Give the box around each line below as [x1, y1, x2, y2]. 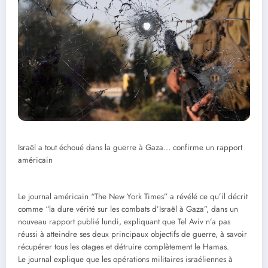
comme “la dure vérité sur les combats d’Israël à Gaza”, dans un [18, 203, 238, 215]
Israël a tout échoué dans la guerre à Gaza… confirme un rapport [18, 142, 242, 154]
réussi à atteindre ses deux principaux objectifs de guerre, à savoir [18, 229, 247, 240]
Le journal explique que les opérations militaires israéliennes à [18, 254, 233, 266]
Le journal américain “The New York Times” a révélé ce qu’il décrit [18, 191, 248, 203]
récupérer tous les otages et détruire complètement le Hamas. [18, 241, 229, 253]
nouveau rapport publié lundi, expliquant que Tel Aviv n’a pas [18, 216, 230, 228]
